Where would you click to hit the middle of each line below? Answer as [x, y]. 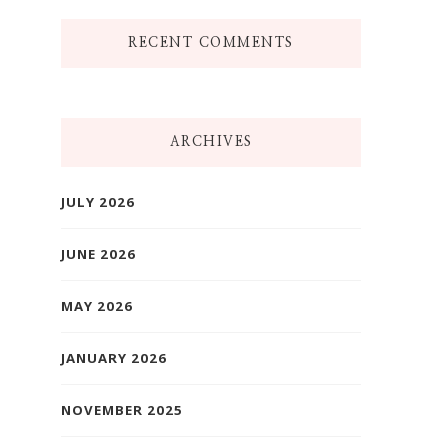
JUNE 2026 [98, 254]
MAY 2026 [97, 306]
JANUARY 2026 [114, 358]
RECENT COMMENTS [211, 43]
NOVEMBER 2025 [122, 410]
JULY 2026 [98, 202]
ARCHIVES [211, 142]
